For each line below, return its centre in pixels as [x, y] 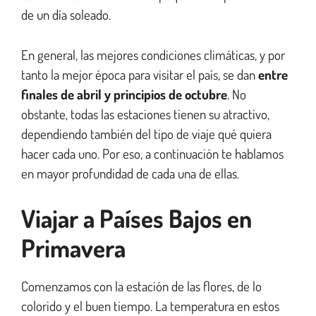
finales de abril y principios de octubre [124, 94]
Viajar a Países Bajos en [136, 218]
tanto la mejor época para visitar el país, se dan [140, 74]
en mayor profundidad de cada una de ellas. [130, 173]
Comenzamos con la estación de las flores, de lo [141, 286]
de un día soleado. [67, 15]
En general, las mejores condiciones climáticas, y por [153, 54]
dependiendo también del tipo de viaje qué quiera [146, 133]
